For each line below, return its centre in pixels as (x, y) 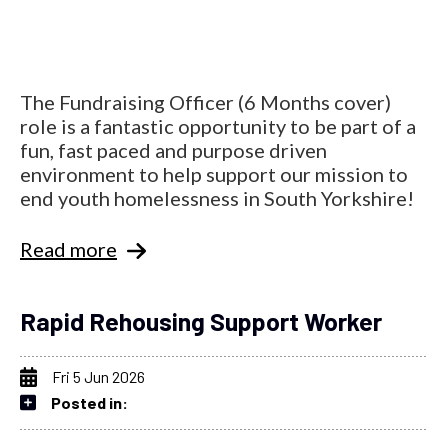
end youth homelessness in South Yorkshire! (217, 197)
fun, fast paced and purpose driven (173, 149)
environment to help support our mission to (214, 173)
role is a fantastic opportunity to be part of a (218, 125)
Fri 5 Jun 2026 (98, 376)
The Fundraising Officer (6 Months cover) (205, 101)
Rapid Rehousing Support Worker (201, 320)
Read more (68, 248)
